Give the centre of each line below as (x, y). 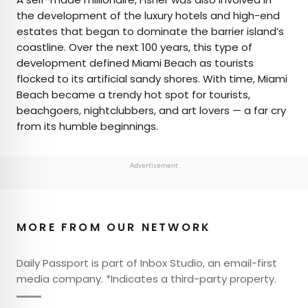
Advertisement (154, 165)
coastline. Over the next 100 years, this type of (134, 47)
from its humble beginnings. (87, 126)
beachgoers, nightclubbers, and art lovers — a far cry (151, 110)
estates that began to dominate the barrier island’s (150, 31)
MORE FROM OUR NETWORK (114, 227)
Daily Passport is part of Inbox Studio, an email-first (147, 263)
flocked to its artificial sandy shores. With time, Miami (152, 78)
